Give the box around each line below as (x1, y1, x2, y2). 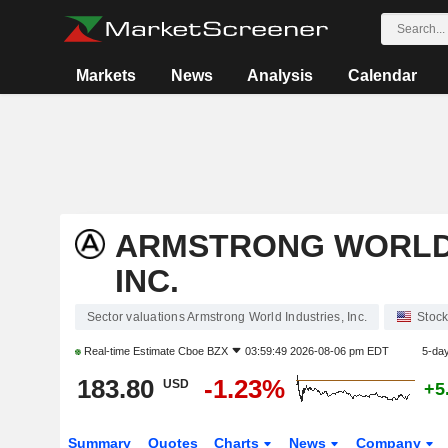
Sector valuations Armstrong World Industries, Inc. (86, 310, 367, 324)
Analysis (247, 67, 314, 84)
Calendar (347, 67, 417, 84)
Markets (76, 67, 137, 84)
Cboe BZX (177, 345, 228, 357)
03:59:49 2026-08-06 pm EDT (244, 345, 389, 357)
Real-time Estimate (80, 345, 178, 357)
